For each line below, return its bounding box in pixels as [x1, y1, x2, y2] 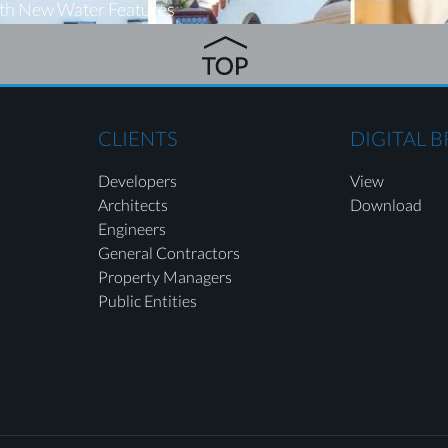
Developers [97, 171, 177, 190]
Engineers [97, 219, 166, 238]
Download [350, 195, 423, 214]
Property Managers [97, 267, 232, 286]
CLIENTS [97, 126, 177, 150]
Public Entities [97, 291, 197, 310]
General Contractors [97, 243, 240, 262]
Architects [97, 195, 168, 214]
